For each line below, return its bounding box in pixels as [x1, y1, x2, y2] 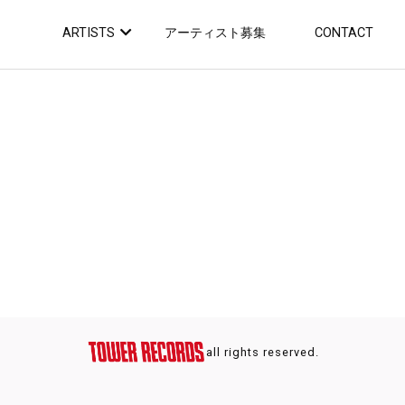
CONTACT [315, 25, 373, 42]
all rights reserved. [205, 344, 319, 359]
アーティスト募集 [164, 25, 266, 42]
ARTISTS [62, 25, 116, 42]
